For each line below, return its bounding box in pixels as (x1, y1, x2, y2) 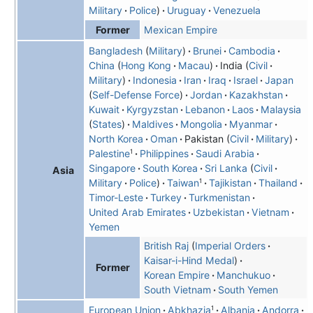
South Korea (142, 162, 198, 175)
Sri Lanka (204, 162, 247, 175)
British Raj (143, 240, 189, 252)
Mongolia (180, 118, 222, 131)
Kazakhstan (228, 89, 283, 101)
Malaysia (260, 103, 301, 116)
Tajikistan (208, 177, 252, 189)
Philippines (139, 147, 189, 160)
